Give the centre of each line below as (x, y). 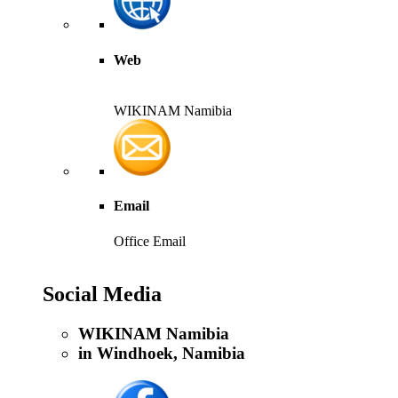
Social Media (102, 295)
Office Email (150, 241)
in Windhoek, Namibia (162, 354)
